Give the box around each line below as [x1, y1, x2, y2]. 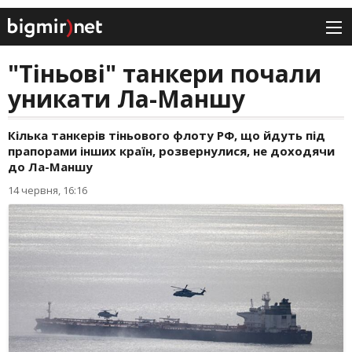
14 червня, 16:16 [8, 183, 87, 198]
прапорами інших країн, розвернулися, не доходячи [8, 143, 335, 159]
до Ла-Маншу [8, 159, 93, 175]
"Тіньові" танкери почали [8, 57, 321, 90]
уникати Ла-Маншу [8, 82, 245, 115]
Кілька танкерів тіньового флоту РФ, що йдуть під [8, 127, 325, 144]
